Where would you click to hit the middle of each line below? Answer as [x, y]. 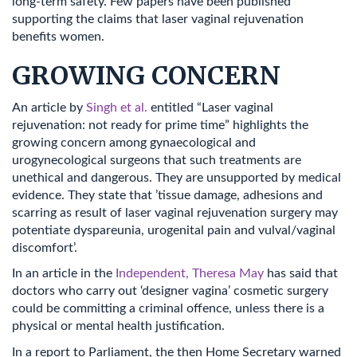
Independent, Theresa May [190, 273]
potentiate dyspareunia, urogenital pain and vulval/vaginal [174, 230]
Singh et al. [117, 107]
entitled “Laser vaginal [210, 107]
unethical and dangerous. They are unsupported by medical [177, 177]
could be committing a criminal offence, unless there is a [168, 308]
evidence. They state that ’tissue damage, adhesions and [167, 195]
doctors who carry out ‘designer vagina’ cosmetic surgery [170, 291]
